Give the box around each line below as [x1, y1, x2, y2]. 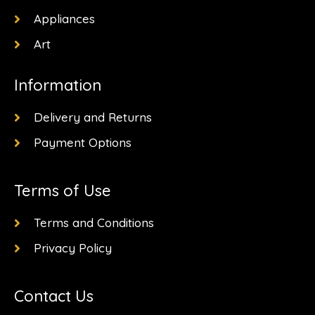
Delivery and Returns [33, 110, 152, 125]
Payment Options [33, 135, 131, 150]
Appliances [33, 11, 95, 27]
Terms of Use [14, 181, 111, 201]
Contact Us [14, 286, 94, 307]
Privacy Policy [33, 240, 112, 256]
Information [14, 75, 101, 96]
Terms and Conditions [33, 215, 154, 231]
